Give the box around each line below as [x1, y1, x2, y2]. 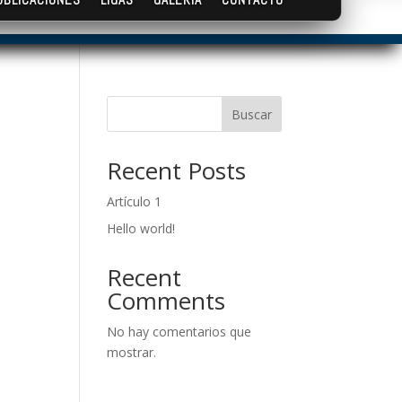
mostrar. [107, 343, 157, 361]
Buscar [231, 105, 272, 123]
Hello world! [107, 219, 176, 237]
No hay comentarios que [107, 322, 252, 340]
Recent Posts [107, 153, 247, 187]
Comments [107, 284, 226, 317]
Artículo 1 [107, 192, 162, 210]
